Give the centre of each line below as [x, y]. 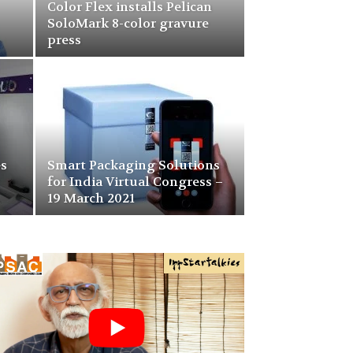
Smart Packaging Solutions [134, 165]
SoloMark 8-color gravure [128, 23]
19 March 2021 [91, 198]
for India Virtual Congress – [135, 182]
